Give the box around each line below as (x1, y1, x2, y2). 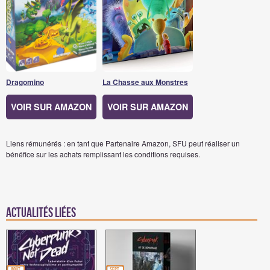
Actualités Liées (6, 206, 76, 221)
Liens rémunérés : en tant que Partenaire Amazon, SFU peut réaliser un (6, 138, 240, 149)
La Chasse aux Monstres (102, 76, 188, 87)
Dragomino (6, 76, 44, 87)
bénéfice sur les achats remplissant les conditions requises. (6, 149, 200, 160)
